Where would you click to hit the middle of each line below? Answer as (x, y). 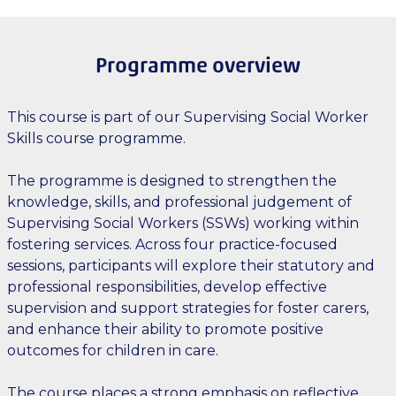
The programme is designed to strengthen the (172, 181)
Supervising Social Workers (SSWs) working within (183, 223)
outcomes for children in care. (113, 350)
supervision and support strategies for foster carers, (188, 308)
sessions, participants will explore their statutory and (191, 266)
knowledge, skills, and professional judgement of (179, 202)
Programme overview (198, 65)
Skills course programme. (96, 138)
